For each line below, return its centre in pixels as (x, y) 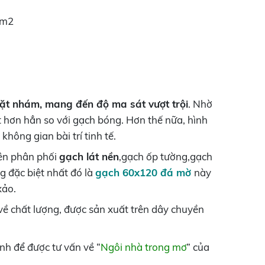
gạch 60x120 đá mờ (145, 172)
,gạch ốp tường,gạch (166, 156)
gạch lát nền (89, 156)
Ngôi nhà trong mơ (144, 247)
